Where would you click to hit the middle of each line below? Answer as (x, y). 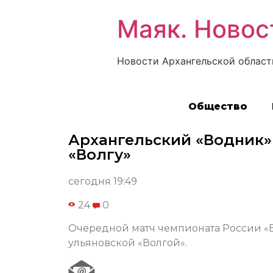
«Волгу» (100, 155)
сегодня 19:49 (103, 182)
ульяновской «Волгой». (128, 243)
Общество (218, 107)
